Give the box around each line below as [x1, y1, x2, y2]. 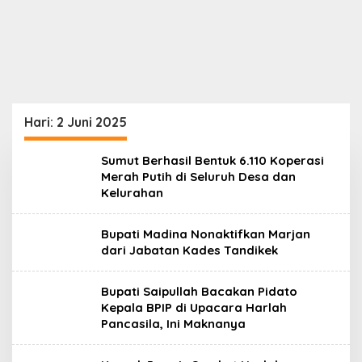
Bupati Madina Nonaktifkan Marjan [101, 226, 310, 242]
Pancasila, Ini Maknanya [101, 316, 246, 331]
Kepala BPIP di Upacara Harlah [101, 300, 287, 315]
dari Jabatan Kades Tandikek [101, 242, 278, 258]
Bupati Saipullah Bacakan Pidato [101, 284, 297, 299]
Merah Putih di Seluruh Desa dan [101, 169, 296, 184]
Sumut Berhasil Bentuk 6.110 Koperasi [101, 153, 324, 168]
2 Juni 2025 [57, 114, 127, 130]
